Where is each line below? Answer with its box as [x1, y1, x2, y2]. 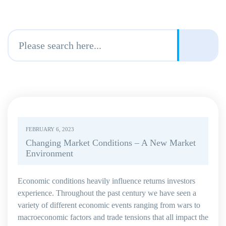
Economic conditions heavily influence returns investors [18, 177, 195, 185]
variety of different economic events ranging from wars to [18, 201, 200, 209]
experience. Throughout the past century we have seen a [18, 189, 196, 197]
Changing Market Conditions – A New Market [26, 138, 196, 148]
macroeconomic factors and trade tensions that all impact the [18, 213, 208, 221]
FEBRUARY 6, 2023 [26, 126, 74, 132]
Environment [26, 148, 73, 158]
